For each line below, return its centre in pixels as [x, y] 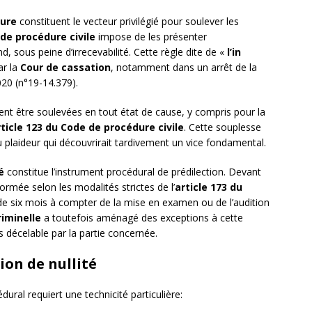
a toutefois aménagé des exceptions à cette [142, 218]
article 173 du [209, 187]
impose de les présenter [151, 37]
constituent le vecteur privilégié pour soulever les [128, 22]
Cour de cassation [65, 68]
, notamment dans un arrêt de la [184, 68]
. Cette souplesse [223, 127]
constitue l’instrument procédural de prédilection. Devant [133, 172]
